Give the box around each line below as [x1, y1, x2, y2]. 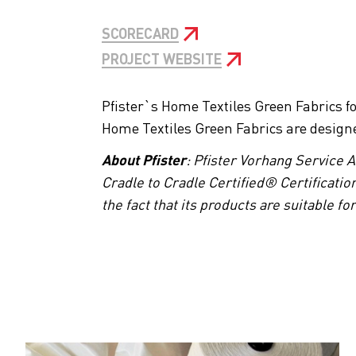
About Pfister [102, 149, 186, 168]
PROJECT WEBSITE [102, 48, 222, 68]
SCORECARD [102, 23, 179, 42]
